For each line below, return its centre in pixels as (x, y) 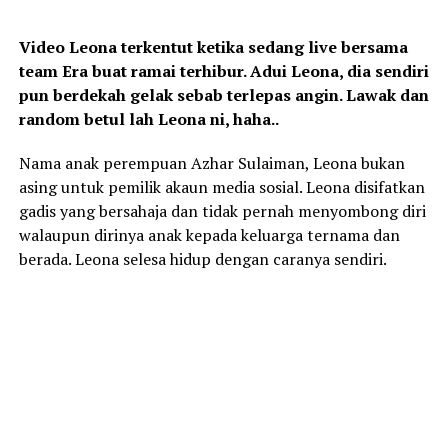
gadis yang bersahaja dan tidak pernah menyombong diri (222, 211)
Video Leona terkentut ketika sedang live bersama (213, 47)
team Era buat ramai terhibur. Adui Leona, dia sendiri (223, 71)
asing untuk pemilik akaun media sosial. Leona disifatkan (221, 187)
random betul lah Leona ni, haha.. (150, 119)
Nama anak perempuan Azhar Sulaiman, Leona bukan (211, 163)
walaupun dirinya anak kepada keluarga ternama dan (209, 235)
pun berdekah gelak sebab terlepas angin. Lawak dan (223, 95)
